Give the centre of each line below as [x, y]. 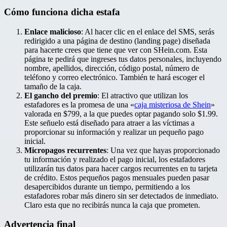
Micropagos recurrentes [65, 150]
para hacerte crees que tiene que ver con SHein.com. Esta [116, 50]
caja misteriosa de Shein [173, 104]
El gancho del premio [61, 95]
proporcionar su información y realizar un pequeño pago [114, 132]
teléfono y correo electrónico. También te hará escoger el [115, 77]
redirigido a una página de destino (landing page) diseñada [117, 41]
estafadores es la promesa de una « [79, 104]
